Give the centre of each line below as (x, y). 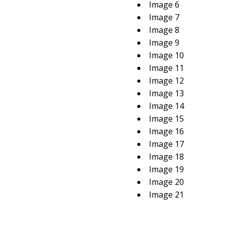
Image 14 (166, 106)
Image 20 (166, 182)
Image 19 (166, 169)
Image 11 (166, 68)
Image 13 (166, 93)
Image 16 (166, 131)
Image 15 (166, 119)
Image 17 (166, 144)
